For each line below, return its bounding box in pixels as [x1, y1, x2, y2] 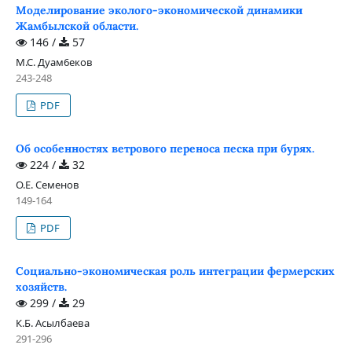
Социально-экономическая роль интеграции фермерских [15, 263, 335, 278]
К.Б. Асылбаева [15, 315, 90, 330]
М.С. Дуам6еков [15, 54, 93, 69]
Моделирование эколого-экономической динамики [15, 3, 302, 17]
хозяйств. [15, 279, 67, 294]
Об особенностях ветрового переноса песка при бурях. [15, 141, 314, 156]
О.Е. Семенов [15, 177, 79, 192]
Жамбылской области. [15, 19, 138, 33]
